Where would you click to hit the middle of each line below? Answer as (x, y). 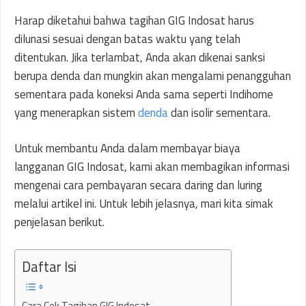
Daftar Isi (49, 266)
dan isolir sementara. (219, 112)
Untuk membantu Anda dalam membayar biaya (127, 148)
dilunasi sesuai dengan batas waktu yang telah (127, 39)
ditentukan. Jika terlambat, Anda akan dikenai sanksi (140, 57)
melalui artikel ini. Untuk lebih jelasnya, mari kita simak (144, 204)
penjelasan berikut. (59, 222)
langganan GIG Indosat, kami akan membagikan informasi (152, 167)
